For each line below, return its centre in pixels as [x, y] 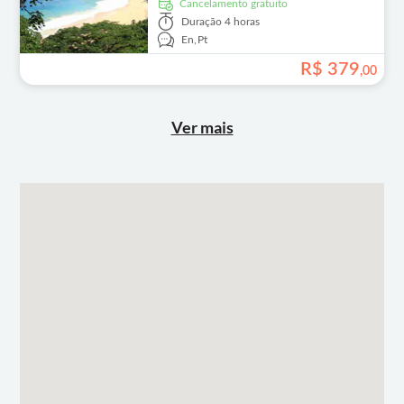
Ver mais [202, 127]
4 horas [242, 22]
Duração [201, 22]
